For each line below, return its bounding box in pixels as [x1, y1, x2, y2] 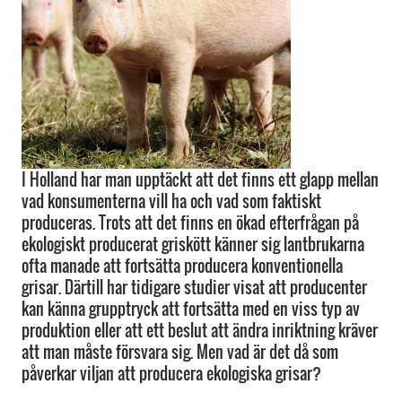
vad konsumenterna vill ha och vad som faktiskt [22, 189, 321, 213]
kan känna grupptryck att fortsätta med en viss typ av [22, 297, 360, 320]
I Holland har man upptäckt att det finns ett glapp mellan [22, 168, 379, 191]
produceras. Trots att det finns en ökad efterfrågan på [22, 211, 359, 234]
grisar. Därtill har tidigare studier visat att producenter [22, 275, 367, 299]
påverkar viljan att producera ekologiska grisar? [22, 362, 321, 385]
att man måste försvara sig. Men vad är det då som [22, 340, 338, 363]
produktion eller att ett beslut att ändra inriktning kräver [22, 319, 378, 342]
